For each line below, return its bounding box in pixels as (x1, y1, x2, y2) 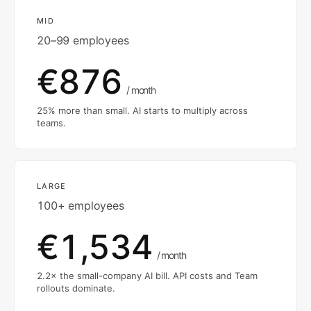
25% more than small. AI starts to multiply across (37, 104, 248, 116)
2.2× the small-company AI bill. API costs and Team (37, 269, 258, 281)
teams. (37, 117, 66, 128)
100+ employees (37, 198, 124, 212)
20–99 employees (37, 33, 129, 47)
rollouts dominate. (37, 282, 115, 294)
